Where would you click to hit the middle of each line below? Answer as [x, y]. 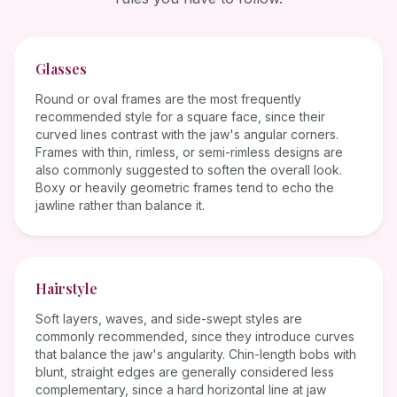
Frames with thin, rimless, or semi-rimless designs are [189, 152]
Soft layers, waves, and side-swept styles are [169, 319]
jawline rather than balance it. [120, 206]
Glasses [61, 69]
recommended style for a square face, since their [180, 117]
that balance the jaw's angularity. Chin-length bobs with [196, 354]
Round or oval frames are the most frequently [168, 99]
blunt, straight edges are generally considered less [185, 372]
